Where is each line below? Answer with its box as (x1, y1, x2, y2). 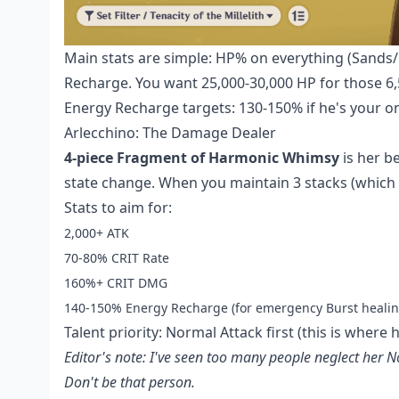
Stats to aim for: (64, 197, 172, 217)
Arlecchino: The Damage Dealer (64, 122, 276, 142)
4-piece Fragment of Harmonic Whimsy (64, 147, 339, 167)
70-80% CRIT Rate (64, 248, 169, 266)
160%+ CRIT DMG (64, 273, 167, 291)
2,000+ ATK (64, 224, 129, 241)
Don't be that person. (64, 371, 195, 392)
